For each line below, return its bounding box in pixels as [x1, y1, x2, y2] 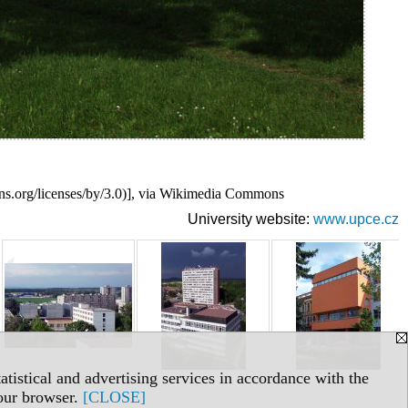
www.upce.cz [313, 210, 399, 227]
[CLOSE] [83, 388, 146, 406]
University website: [188, 210, 313, 227]
